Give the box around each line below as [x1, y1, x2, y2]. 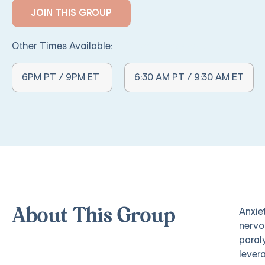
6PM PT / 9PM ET [22, 71, 99, 83]
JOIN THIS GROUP [31, 7, 112, 19]
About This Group [12, 206, 176, 228]
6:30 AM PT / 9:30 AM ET [134, 71, 244, 83]
